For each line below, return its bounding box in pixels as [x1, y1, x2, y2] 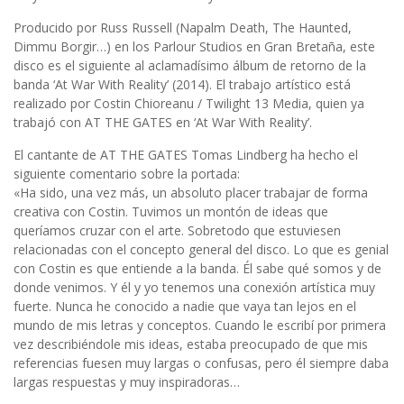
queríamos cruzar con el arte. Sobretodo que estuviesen [14, 221, 341, 239]
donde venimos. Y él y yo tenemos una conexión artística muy [14, 278, 375, 296]
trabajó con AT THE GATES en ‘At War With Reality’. [14, 113, 312, 131]
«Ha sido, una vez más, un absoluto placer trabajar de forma [14, 183, 368, 201]
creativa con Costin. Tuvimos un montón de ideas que [14, 202, 328, 220]
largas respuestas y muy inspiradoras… [14, 372, 240, 390]
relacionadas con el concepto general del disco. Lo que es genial [14, 240, 389, 258]
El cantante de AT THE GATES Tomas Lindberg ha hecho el [14, 145, 358, 163]
